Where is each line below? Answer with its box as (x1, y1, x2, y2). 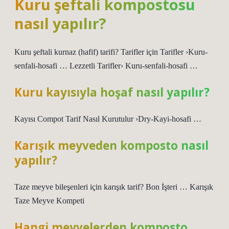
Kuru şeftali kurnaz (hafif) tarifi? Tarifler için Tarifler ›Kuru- (14, 48, 208, 56)
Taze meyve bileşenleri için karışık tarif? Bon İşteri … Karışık (14, 182, 213, 191)
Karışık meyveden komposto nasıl (14, 138, 209, 153)
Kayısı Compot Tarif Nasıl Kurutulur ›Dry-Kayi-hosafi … (14, 114, 201, 123)
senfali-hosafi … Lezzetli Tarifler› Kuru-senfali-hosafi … (14, 61, 198, 70)
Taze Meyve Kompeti (14, 196, 84, 205)
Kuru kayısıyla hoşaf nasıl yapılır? (14, 84, 210, 100)
